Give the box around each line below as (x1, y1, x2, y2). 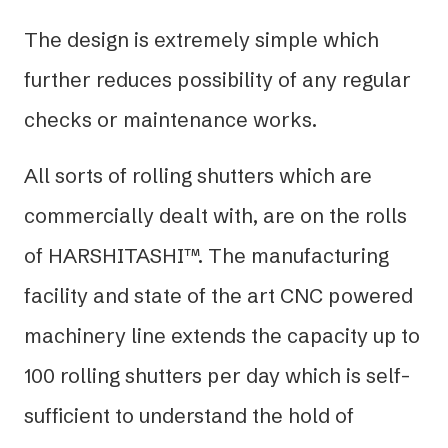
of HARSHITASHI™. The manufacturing (24, 242, 389, 268)
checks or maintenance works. (24, 106, 317, 132)
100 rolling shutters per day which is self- (24, 362, 411, 388)
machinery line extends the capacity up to (24, 322, 420, 348)
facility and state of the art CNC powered (24, 282, 413, 308)
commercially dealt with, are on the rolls (24, 202, 407, 228)
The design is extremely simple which (24, 26, 379, 52)
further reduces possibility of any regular (24, 66, 411, 92)
